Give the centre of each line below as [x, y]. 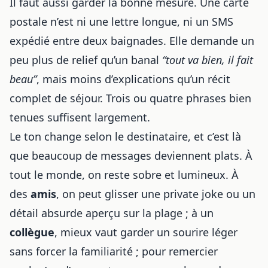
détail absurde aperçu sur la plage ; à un [112, 213]
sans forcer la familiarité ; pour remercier [114, 251]
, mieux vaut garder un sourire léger [146, 232]
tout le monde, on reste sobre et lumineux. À [124, 175]
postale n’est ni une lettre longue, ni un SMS [121, 22]
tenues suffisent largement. [80, 117]
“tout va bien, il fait [208, 60]
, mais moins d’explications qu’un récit [133, 79]
